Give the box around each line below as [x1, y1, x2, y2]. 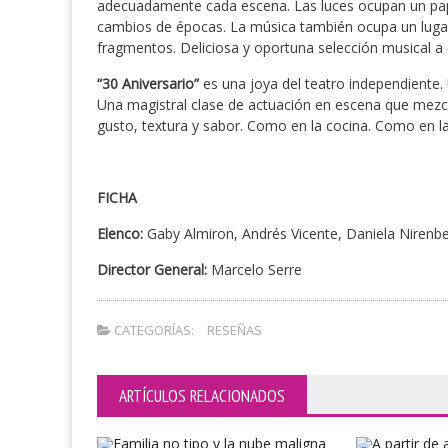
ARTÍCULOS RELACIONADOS [119, 385, 285, 407]
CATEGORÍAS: [111, 321, 194, 339]
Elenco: [97, 224, 143, 243]
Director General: [97, 260, 207, 279]
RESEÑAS [207, 321, 262, 339]
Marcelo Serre [207, 260, 302, 279]
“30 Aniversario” [97, 74, 199, 93]
